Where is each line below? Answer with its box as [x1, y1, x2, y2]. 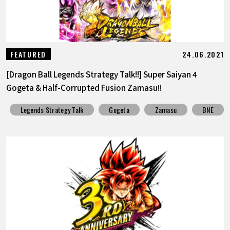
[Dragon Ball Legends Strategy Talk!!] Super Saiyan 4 [6, 68, 197, 80]
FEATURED [10, 49, 46, 60]
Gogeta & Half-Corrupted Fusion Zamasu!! [6, 82, 162, 93]
